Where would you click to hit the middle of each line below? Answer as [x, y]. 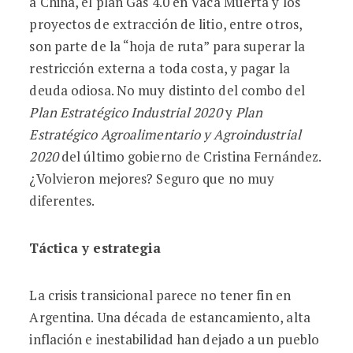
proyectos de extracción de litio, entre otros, [166, 24]
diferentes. [62, 201]
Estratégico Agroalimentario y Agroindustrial [165, 134]
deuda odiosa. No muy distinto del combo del [167, 90]
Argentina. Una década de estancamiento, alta [170, 317]
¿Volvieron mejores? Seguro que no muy [152, 178]
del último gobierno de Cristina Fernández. [190, 156]
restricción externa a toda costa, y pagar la [160, 68]
